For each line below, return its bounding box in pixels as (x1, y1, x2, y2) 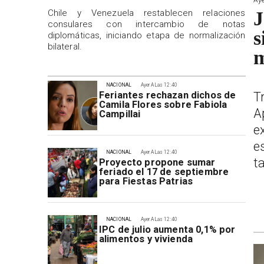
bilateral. (47, 41, 82, 52)
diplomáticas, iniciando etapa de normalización (47, 29, 246, 41)
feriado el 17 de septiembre (98, 166, 229, 177)
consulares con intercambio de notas (47, 18, 246, 29)
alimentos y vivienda (98, 233, 193, 245)
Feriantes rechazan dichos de (98, 90, 236, 101)
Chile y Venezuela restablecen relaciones (47, 7, 246, 18)
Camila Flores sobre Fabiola (98, 99, 227, 111)
